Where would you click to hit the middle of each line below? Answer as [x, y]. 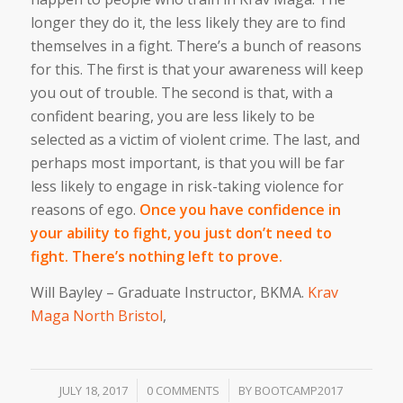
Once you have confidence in [240, 210]
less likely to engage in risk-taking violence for [187, 187]
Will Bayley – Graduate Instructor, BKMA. [169, 293]
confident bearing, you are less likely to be [172, 116]
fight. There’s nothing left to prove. [156, 257]
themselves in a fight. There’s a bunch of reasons [196, 46]
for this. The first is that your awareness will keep [197, 70]
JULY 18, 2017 [94, 390]
